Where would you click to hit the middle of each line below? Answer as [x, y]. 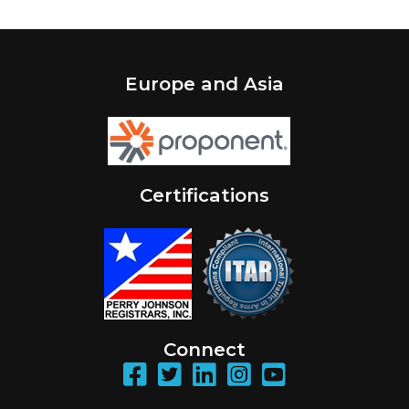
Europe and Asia [204, 84]
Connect [204, 350]
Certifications [204, 196]
